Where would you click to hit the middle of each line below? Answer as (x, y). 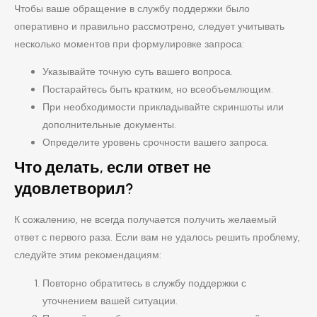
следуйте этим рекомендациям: (88, 255)
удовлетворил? (74, 189)
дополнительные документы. (109, 125)
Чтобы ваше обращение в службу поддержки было (132, 8)
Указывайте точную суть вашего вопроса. (138, 72)
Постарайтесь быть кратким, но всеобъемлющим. (158, 90)
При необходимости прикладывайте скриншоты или (163, 107)
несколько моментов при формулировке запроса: (129, 44)
